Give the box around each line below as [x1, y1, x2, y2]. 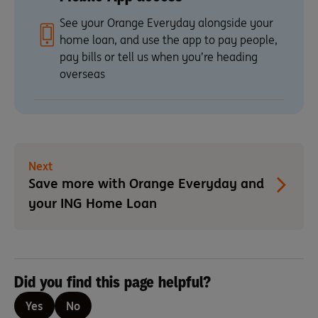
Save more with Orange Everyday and [28, 175, 264, 192]
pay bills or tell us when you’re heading [60, 50, 258, 64]
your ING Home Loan [28, 194, 157, 212]
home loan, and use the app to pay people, [60, 33, 278, 47]
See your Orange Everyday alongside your [60, 16, 273, 30]
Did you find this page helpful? [14, 272, 211, 292]
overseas [60, 67, 105, 81]
